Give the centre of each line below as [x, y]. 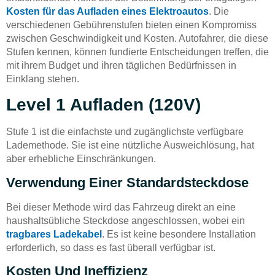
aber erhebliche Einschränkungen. [81, 159]
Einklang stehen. [43, 79]
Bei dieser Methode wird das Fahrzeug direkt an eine [121, 207]
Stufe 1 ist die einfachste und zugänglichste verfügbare [125, 132]
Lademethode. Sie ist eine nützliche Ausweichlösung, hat [130, 145]
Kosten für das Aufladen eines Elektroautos [107, 11]
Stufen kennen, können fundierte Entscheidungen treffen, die [137, 52]
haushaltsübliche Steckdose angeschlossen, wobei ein [126, 220]
